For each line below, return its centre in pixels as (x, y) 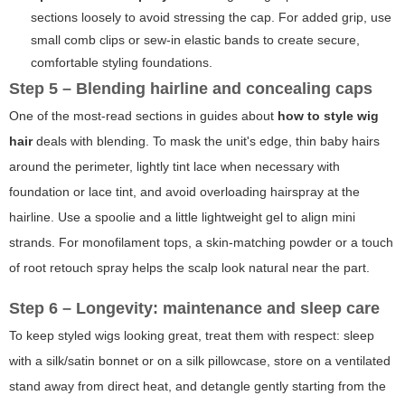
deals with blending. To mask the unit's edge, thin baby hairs (206, 141)
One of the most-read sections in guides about (143, 116)
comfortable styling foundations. (122, 63)
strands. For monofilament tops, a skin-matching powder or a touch (201, 243)
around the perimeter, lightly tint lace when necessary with (174, 167)
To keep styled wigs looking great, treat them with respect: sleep (192, 336)
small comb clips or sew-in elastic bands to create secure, (195, 40)
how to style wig (328, 116)
